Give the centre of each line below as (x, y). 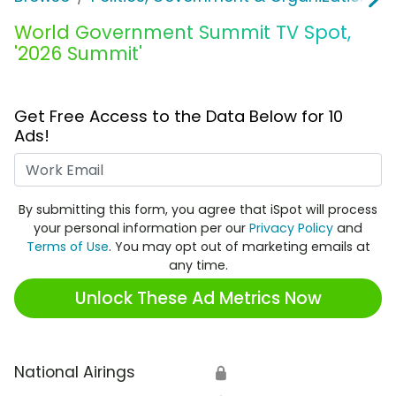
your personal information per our (141, 228)
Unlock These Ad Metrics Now (198, 298)
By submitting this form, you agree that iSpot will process (198, 210)
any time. (198, 266)
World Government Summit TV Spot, (183, 33)
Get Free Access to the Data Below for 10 (179, 117)
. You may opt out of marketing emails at (239, 247)
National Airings (75, 373)
